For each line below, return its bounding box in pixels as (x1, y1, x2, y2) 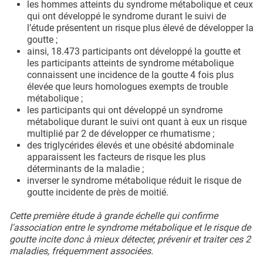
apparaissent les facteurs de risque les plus (27, 151, 205, 163)
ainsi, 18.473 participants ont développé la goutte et (27, 45, 241, 57)
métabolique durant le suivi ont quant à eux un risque (27, 116, 247, 127)
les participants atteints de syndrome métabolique (27, 57, 234, 69)
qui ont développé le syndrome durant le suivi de (27, 10, 226, 22)
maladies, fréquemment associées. (9, 245, 153, 257)
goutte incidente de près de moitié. (27, 186, 168, 198)
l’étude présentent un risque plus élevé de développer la (27, 22, 254, 33)
